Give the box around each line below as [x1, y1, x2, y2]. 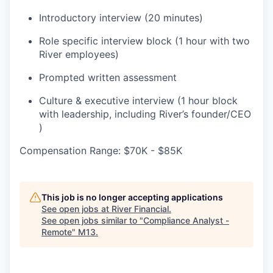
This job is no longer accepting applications [41, 192, 223, 203]
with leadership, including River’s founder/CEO [39, 108, 251, 121]
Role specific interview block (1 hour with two [39, 35, 250, 48]
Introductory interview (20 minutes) [39, 12, 203, 24]
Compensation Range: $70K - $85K [19, 144, 182, 157]
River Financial [112, 204, 169, 214]
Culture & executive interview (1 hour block [39, 94, 238, 107]
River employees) [39, 48, 119, 61]
